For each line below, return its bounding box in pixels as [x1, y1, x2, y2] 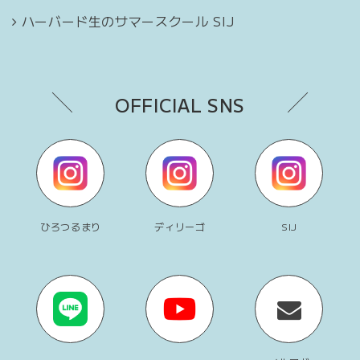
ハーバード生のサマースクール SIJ [21, 11, 235, 31]
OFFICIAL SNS [115, 92, 245, 118]
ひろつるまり [40, 219, 101, 234]
